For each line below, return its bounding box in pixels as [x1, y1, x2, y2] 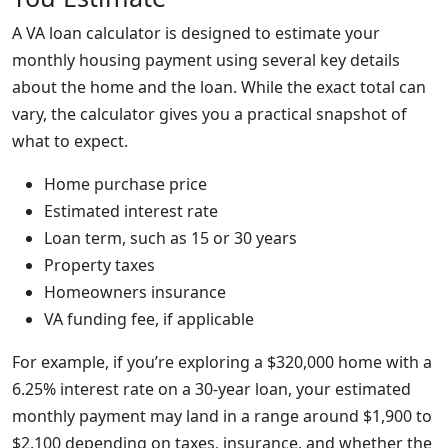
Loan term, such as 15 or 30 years [44, 227, 297, 249]
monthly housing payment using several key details [12, 49, 400, 71]
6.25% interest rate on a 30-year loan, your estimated [12, 378, 411, 400]
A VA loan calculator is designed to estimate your [12, 22, 380, 44]
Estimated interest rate [44, 200, 218, 222]
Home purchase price [44, 173, 207, 195]
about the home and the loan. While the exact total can [12, 76, 426, 98]
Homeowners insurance [44, 281, 226, 303]
